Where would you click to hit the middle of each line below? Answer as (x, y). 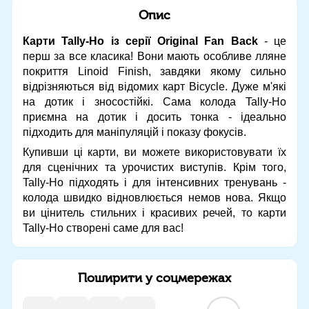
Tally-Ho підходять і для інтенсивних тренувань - (154, 182)
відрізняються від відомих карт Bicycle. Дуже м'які (154, 86)
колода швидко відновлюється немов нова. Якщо (154, 197)
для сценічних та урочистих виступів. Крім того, (154, 167)
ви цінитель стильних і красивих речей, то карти (154, 212)
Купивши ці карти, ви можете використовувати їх (154, 152)
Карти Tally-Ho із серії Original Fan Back (140, 41)
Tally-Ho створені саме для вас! (103, 228)
